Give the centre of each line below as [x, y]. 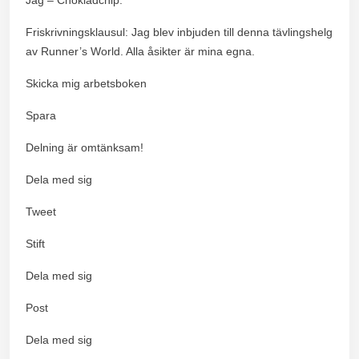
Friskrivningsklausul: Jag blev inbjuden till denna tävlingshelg [179, 32]
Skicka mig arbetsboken [86, 83]
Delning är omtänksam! [85, 147]
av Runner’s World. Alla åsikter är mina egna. [140, 51]
